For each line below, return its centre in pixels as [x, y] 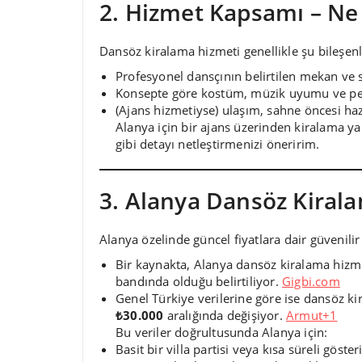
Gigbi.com [311, 281]
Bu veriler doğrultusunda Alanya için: [222, 332]
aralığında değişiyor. [225, 315]
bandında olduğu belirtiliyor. [199, 281]
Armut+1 [312, 315]
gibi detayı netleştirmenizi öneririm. [218, 143]
